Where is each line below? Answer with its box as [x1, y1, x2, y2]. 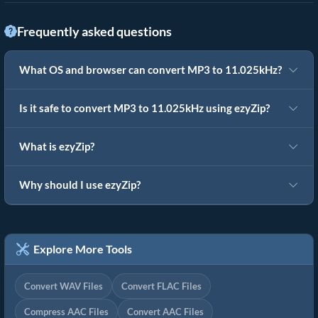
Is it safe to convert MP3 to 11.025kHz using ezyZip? [19, 102, 270, 114]
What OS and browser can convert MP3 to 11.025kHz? [19, 64, 282, 76]
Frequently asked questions [17, 23, 172, 39]
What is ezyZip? [19, 141, 94, 153]
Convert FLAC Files [121, 280, 202, 292]
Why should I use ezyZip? [19, 179, 141, 191]
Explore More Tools [29, 242, 132, 256]
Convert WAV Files [24, 280, 103, 292]
